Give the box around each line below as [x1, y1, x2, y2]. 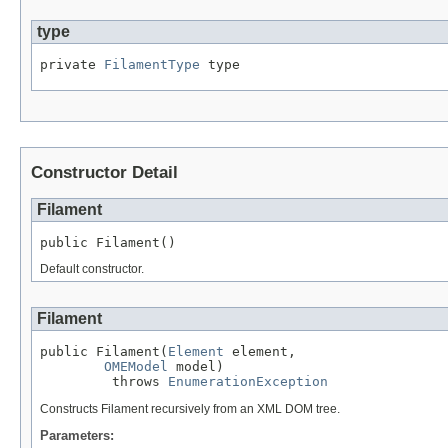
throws [40, 374, 168, 390]
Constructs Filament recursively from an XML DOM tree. [40, 402, 340, 417]
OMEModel [104, 359, 168, 375]
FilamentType [104, 56, 200, 72]
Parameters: [40, 428, 114, 444]
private [40, 56, 104, 72]
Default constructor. [40, 262, 144, 277]
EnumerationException [168, 374, 328, 390]
